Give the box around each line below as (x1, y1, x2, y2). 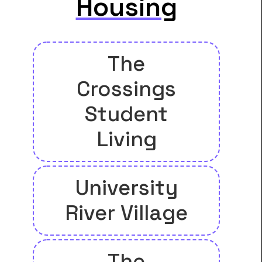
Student (85, 101, 168, 128)
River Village (65, 199, 188, 227)
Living (96, 126, 157, 153)
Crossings (77, 75, 176, 103)
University (75, 174, 178, 202)
